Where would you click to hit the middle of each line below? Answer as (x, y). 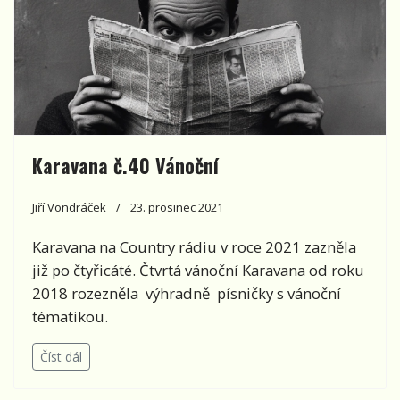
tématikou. (70, 316)
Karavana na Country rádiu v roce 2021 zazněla (194, 246)
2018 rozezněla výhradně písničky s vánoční (187, 293)
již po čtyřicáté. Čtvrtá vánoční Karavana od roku (198, 270)
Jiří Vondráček (69, 207)
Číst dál (61, 356)
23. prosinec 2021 (177, 207)
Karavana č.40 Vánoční (125, 165)
